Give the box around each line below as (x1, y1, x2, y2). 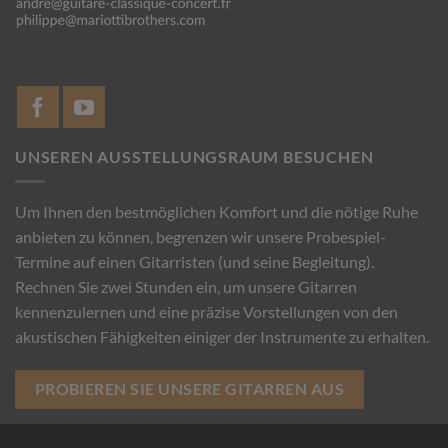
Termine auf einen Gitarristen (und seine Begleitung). (15, 251, 374, 271)
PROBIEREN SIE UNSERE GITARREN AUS (34, 379, 344, 398)
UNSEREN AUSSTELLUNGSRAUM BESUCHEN (15, 147, 374, 167)
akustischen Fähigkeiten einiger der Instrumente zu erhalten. (15, 326, 429, 346)
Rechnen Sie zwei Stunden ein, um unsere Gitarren (15, 276, 357, 296)
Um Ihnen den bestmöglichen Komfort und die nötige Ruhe (15, 201, 418, 221)
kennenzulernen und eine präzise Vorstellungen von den (15, 301, 398, 321)
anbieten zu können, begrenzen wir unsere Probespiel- (15, 226, 386, 246)
